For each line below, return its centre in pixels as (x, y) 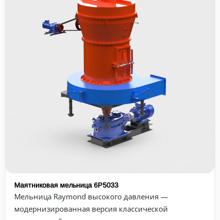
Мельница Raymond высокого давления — (91, 196)
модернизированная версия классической (91, 209)
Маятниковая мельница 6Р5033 (66, 185)
